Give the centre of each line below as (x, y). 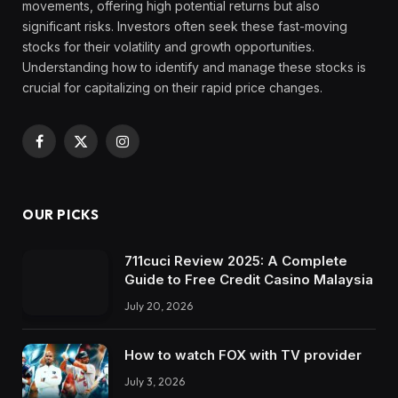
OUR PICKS (61, 214)
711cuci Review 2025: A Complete (236, 260)
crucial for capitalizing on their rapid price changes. (172, 87)
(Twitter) (104, 168)
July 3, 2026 (155, 382)
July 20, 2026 (159, 306)
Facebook (68, 149)
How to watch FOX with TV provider (243, 355)
